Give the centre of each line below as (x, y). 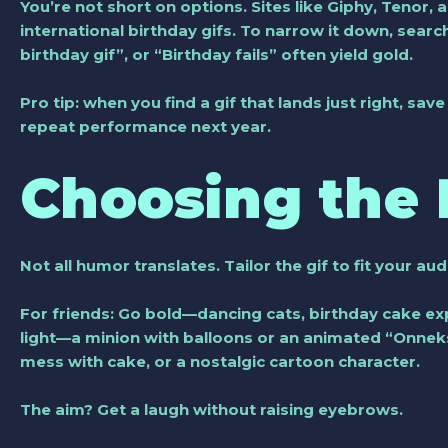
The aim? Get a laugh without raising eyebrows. (211, 409)
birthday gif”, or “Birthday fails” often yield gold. (216, 54)
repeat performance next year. (145, 126)
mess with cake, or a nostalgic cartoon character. (220, 361)
